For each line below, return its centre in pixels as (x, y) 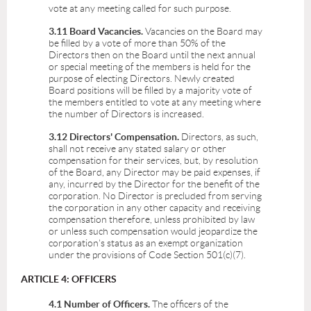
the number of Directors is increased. (126, 114)
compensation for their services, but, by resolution (153, 161)
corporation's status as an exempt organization (146, 243)
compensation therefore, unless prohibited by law (152, 220)
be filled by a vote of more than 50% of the (137, 43)
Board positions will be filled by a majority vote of (150, 91)
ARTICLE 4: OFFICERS (69, 279)
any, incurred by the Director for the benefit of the (154, 184)
